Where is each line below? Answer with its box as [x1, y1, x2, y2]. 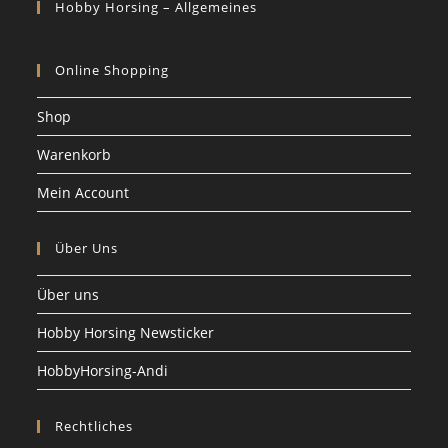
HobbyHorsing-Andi [37, 361, 169, 380]
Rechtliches [55, 417, 134, 435]
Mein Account [37, 183, 130, 202]
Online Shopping [55, 61, 170, 79]
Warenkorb [37, 145, 112, 164]
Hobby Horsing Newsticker [37, 323, 215, 342]
